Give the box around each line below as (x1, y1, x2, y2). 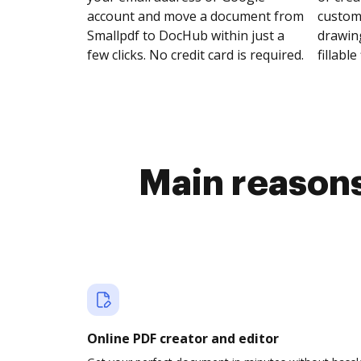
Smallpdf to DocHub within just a (87, 27, 284, 44)
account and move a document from (87, 7, 304, 25)
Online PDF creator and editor (87, 330, 279, 347)
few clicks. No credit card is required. (87, 46, 304, 64)
